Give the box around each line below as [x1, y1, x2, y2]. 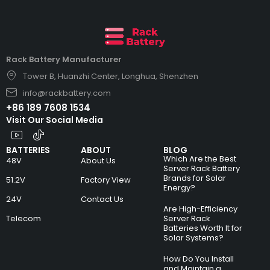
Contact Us [81, 193, 124, 205]
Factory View [81, 174, 131, 186]
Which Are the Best [163, 152, 237, 165]
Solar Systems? [163, 231, 224, 243]
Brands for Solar [163, 172, 227, 184]
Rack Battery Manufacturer [6, 53, 122, 65]
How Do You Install [163, 253, 234, 265]
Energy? [163, 181, 196, 193]
